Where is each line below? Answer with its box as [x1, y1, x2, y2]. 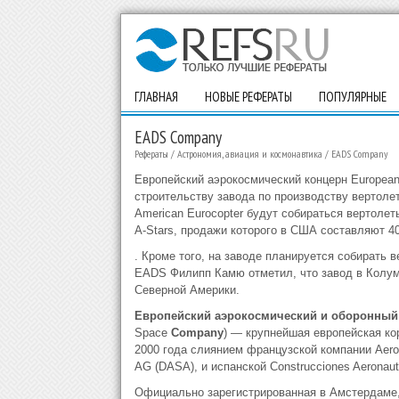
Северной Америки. [134, 283, 240, 297]
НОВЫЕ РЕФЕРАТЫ [204, 88, 292, 105]
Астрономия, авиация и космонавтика [176, 147, 322, 160]
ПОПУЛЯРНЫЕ [318, 88, 387, 105]
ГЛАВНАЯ [134, 88, 178, 105]
